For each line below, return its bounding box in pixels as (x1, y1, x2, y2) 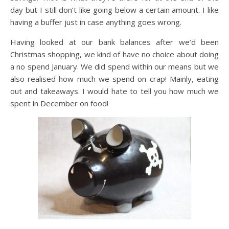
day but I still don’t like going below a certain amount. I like (10, 5, 219, 15)
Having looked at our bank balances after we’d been (10, 37, 219, 48)
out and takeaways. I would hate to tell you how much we (10, 86, 219, 97)
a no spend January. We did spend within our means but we (10, 61, 219, 72)
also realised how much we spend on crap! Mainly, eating (10, 74, 219, 84)
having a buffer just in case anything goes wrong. (10, 17, 181, 28)
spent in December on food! (10, 98, 108, 109)
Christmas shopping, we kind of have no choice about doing (10, 49, 219, 60)
